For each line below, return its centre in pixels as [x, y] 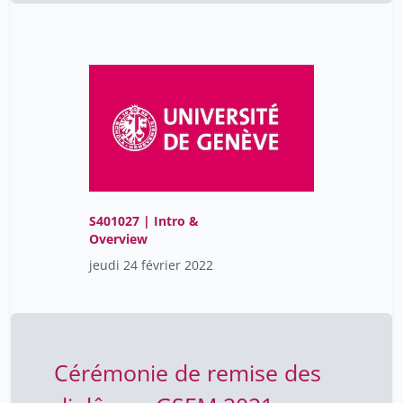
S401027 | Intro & [144, 221]
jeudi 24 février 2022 [151, 265]
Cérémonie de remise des [188, 373]
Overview [118, 239]
